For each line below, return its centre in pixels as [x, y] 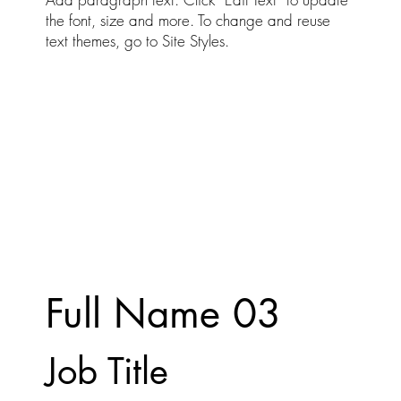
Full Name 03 [163, 314]
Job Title [107, 372]
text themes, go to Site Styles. [137, 41]
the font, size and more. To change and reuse [188, 21]
